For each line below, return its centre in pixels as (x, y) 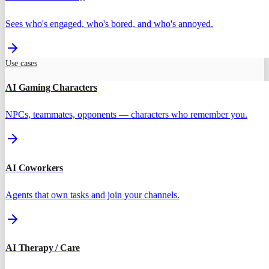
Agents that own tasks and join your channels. (92, 195)
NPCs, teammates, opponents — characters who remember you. (126, 115)
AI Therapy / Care (43, 248)
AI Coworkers (35, 168)
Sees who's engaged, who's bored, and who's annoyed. (109, 23)
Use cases (21, 63)
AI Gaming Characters (51, 87)
